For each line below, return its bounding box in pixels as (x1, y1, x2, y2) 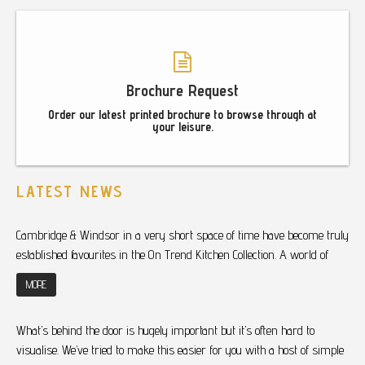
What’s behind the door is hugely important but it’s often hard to (16, 323, 314, 339)
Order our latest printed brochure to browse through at (48, 108, 317, 122)
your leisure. (152, 120, 213, 134)
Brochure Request (126, 81, 239, 101)
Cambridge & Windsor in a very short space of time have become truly (16, 227, 349, 244)
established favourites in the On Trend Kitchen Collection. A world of (16, 247, 328, 263)
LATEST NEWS (16, 182, 124, 202)
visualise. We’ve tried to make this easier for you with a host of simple (16, 342, 344, 358)
